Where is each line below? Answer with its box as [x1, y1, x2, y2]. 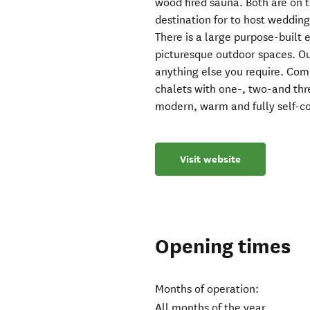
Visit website [180, 152, 241, 167]
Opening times [155, 234, 291, 260]
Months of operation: [155, 282, 259, 296]
